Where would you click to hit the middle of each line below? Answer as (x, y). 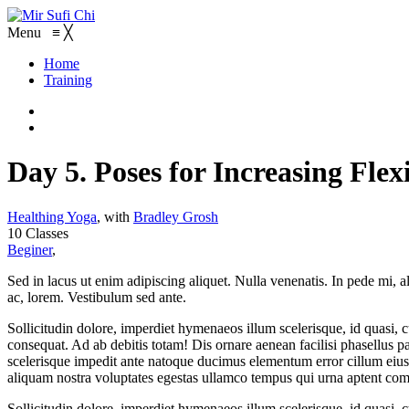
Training (68, 80)
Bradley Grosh (176, 216)
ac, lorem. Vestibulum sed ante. (97, 297)
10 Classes (38, 233)
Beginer (30, 249)
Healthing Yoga (52, 216)
